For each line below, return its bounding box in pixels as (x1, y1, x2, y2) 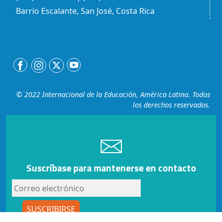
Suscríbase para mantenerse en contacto (26, 161, 196, 175)
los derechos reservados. (133, 100, 210, 110)
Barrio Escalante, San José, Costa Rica (16, 5, 155, 16)
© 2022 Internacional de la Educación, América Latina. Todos (16, 90, 210, 99)
